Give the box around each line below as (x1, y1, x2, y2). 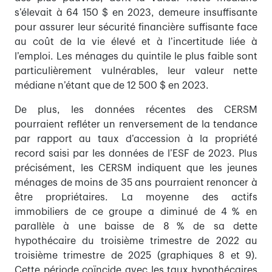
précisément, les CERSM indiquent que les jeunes (15, 163, 257, 174)
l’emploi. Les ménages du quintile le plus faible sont (15, 52, 257, 62)
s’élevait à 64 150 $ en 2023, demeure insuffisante (15, 8, 257, 18)
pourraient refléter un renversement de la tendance (15, 120, 257, 130)
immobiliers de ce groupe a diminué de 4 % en (15, 207, 257, 217)
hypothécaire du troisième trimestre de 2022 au (15, 236, 257, 246)
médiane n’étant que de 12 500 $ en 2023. (15, 81, 211, 91)
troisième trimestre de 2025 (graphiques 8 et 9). (15, 251, 257, 261)
